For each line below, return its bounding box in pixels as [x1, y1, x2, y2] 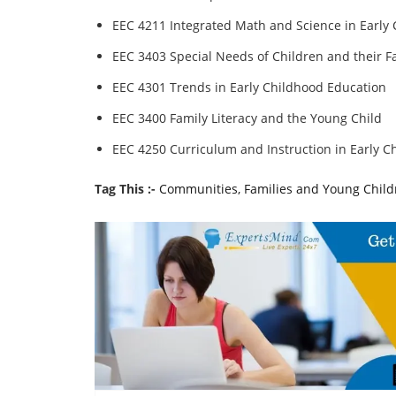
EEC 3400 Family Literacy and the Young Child [112, 110, 382, 126]
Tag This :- [95, 180, 156, 197]
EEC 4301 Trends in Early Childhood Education [112, 79, 386, 95]
